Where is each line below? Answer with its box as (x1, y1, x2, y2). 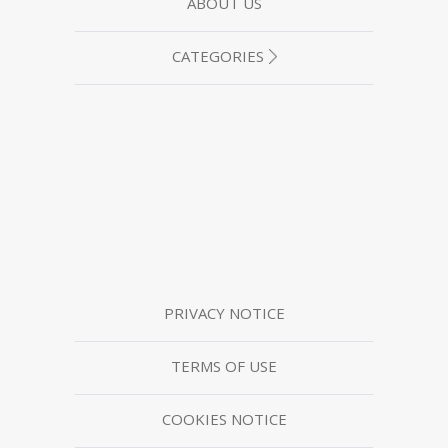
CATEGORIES (171, 46, 264, 67)
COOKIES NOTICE (161, 409, 287, 430)
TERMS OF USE (171, 356, 277, 377)
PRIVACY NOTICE (163, 303, 285, 324)
